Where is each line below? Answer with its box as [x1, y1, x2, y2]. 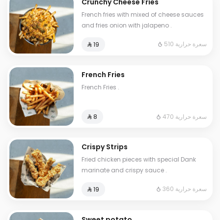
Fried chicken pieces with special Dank [82, 155, 196, 164]
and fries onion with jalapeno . [82, 21, 172, 30]
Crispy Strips [82, 142, 128, 152]
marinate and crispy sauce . [82, 166, 167, 175]
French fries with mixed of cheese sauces [82, 10, 204, 19]
